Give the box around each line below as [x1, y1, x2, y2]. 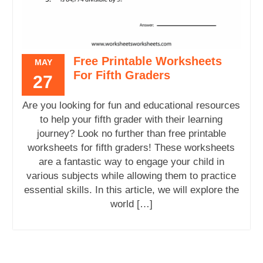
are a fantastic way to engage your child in [38, 156, 224, 167]
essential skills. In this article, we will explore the [23, 184, 239, 195]
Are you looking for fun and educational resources [22, 99, 241, 111]
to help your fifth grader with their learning [40, 113, 223, 125]
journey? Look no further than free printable [36, 127, 226, 139]
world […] [110, 198, 153, 210]
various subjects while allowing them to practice [26, 170, 237, 181]
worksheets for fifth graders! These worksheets [28, 141, 235, 153]
